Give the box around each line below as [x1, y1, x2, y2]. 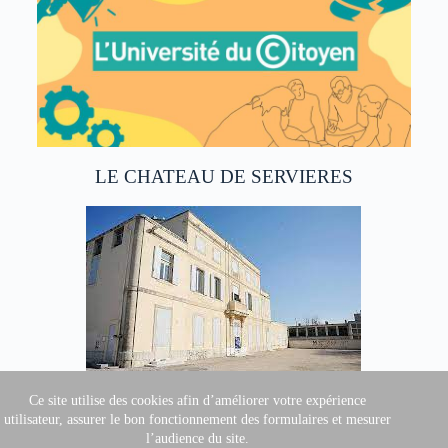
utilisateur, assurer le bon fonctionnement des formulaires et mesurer [3, 412, 391, 427]
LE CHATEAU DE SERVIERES [94, 166, 353, 188]
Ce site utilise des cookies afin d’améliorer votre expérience [28, 393, 366, 408]
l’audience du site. [145, 431, 249, 446]
